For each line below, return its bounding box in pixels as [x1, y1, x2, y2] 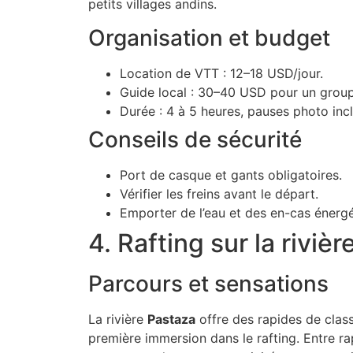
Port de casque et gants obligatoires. [120, 166, 342, 183]
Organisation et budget [88, 24, 330, 51]
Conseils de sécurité [88, 125, 302, 153]
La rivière [88, 310, 147, 327]
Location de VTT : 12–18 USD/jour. [120, 65, 323, 81]
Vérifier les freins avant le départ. [120, 185, 318, 202]
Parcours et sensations [88, 269, 329, 297]
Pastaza [147, 310, 195, 327]
